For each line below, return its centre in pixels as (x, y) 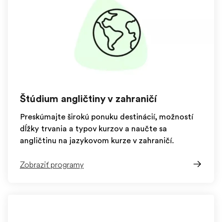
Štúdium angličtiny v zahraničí (88, 99)
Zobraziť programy (52, 165)
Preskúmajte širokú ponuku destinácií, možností (107, 117)
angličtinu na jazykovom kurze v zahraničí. (97, 141)
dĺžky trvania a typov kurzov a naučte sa (93, 129)
